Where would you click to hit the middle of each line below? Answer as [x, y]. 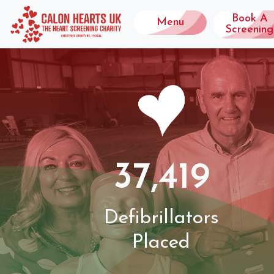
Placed [161, 243]
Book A [250, 18]
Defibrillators [161, 218]
